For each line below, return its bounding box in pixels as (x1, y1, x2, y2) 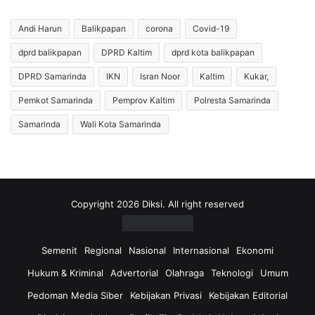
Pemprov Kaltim (112, 95, 174, 106)
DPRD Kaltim (101, 47, 152, 58)
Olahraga (165, 267, 204, 279)
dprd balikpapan (18, 47, 82, 58)
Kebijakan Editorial (209, 290, 288, 302)
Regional (84, 245, 122, 257)
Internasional (173, 245, 229, 257)
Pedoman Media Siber (27, 290, 123, 302)
